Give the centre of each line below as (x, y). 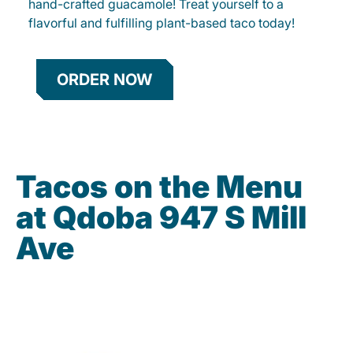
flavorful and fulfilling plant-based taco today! (162, 23)
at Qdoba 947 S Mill (161, 217)
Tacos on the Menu (159, 187)
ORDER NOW (105, 80)
